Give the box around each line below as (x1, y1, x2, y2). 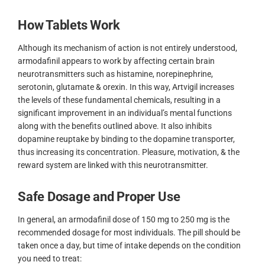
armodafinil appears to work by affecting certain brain (18, 56, 215, 66)
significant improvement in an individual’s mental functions (18, 108, 232, 118)
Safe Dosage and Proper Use (18, 189, 180, 205)
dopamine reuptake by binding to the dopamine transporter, (18, 134, 235, 144)
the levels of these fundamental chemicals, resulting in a (18, 95, 221, 105)
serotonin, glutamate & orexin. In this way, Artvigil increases (18, 82, 234, 92)
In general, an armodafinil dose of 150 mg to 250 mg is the (18, 215, 230, 225)
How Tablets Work (18, 17, 120, 33)
